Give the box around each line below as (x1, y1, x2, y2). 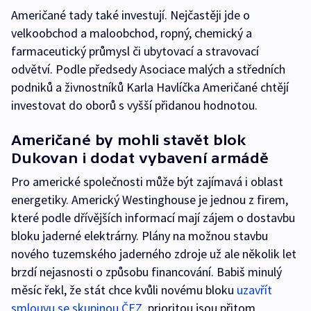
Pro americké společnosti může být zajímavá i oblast (11, 173, 283, 190)
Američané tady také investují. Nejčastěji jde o (11, 6, 250, 23)
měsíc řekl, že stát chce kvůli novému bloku (11, 281, 237, 298)
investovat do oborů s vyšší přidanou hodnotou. (11, 96, 258, 113)
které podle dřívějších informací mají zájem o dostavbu (11, 209, 295, 226)
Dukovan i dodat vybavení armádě (11, 149, 269, 166)
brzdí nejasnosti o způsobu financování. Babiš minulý (11, 263, 282, 280)
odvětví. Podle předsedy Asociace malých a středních (11, 60, 285, 77)
